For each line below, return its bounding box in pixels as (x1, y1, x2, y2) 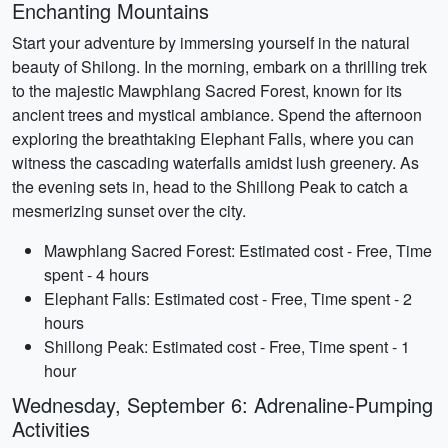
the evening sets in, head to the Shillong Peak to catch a (12, 175, 408, 198)
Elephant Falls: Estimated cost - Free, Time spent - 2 (44, 287, 412, 310)
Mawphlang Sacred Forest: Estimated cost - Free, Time (44, 239, 432, 262)
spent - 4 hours (44, 263, 149, 286)
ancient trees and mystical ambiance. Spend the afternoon (12, 103, 422, 126)
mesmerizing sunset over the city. (12, 199, 246, 222)
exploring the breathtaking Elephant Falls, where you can (12, 127, 414, 150)
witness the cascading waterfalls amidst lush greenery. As (12, 151, 419, 174)
